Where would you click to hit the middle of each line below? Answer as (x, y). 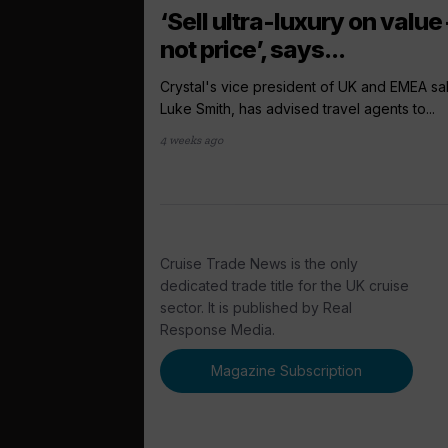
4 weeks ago (191, 139)
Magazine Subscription (287, 370)
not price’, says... (252, 49)
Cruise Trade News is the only (259, 263)
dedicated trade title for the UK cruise (284, 285)
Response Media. (217, 329)
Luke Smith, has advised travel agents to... (297, 108)
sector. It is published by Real (256, 307)
